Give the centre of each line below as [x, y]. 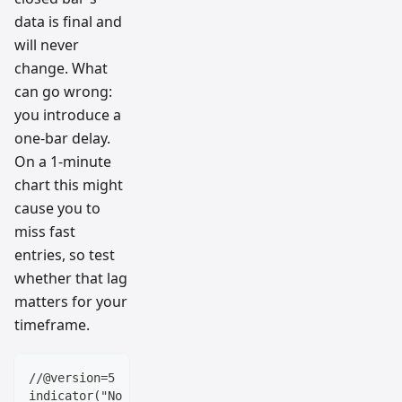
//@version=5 [72, 378]
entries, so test [65, 255]
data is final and [68, 22]
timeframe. [52, 325]
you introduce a [68, 115]
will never [47, 45]
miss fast [45, 232]
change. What [61, 69]
